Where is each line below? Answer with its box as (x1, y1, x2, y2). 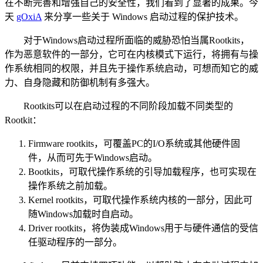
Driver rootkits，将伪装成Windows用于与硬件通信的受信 (28, 223, 258, 234)
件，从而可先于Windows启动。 (28, 153, 157, 163)
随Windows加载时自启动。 (28, 209, 139, 220)
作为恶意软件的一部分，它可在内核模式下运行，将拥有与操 (5, 49, 258, 60)
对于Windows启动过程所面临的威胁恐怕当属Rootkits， (5, 35, 249, 46)
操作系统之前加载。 (28, 181, 113, 191)
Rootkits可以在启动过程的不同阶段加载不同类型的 (5, 101, 233, 112)
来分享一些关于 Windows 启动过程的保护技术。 (42, 12, 244, 22)
